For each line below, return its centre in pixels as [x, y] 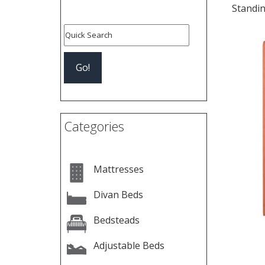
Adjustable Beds [129, 245]
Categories [94, 126]
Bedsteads [117, 220]
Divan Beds [118, 195]
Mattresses [118, 169]
